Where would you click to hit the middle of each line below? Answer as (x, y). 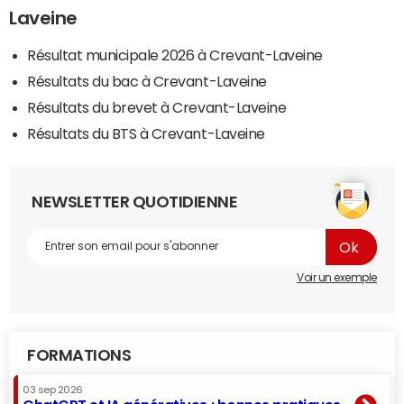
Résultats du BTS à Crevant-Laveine (146, 133)
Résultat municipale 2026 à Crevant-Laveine (175, 55)
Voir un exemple (337, 277)
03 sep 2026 (53, 390)
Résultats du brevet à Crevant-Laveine (157, 107)
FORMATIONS (79, 355)
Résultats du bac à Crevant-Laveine (147, 81)
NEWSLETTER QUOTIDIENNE (135, 202)
